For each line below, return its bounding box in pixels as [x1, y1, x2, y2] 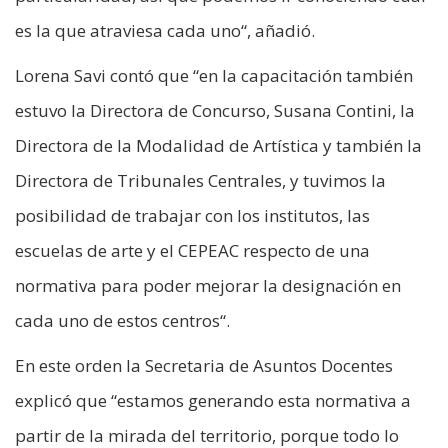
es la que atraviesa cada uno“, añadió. [15, 19, 315, 43]
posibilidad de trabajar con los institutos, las [15, 204, 370, 228]
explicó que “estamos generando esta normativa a [15, 389, 411, 413]
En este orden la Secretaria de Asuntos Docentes [15, 354, 393, 378]
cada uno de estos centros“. [15, 309, 230, 333]
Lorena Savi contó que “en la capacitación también [15, 64, 413, 88]
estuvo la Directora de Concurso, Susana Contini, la [15, 99, 415, 123]
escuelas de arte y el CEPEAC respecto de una [15, 239, 370, 263]
